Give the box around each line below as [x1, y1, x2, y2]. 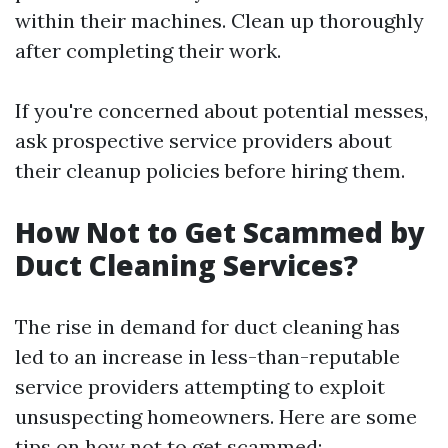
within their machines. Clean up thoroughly [15, 8, 424, 33]
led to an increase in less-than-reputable [15, 344, 400, 369]
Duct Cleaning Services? [15, 246, 358, 284]
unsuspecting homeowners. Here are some [15, 404, 417, 429]
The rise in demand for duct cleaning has [15, 314, 400, 339]
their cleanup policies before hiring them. [15, 158, 405, 183]
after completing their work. [15, 38, 281, 63]
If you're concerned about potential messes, [15, 98, 428, 123]
